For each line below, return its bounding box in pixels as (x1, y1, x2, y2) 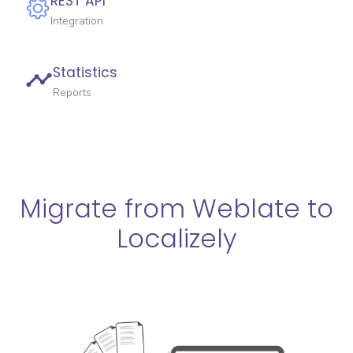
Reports (53, 84, 91, 100)
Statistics (53, 62, 117, 82)
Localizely (117, 220, 236, 256)
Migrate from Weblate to (20, 190, 333, 226)
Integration (50, 13, 103, 28)
